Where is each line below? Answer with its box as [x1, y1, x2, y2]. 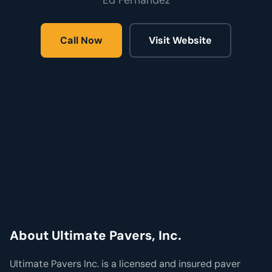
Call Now [60, 34, 103, 47]
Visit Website [149, 34, 212, 47]
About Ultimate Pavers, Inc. [10, 227, 182, 244]
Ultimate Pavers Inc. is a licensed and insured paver [10, 257, 240, 271]
